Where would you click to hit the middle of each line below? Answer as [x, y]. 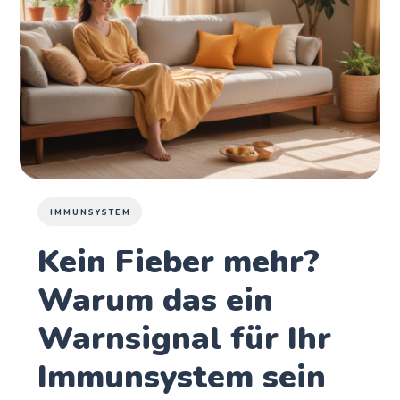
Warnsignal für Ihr [185, 338]
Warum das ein [156, 300]
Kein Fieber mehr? [179, 262]
